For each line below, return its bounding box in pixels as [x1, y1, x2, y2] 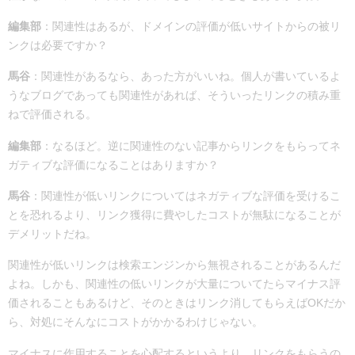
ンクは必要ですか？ [8, 38, 108, 52]
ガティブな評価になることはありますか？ [8, 158, 219, 171]
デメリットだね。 [8, 227, 97, 241]
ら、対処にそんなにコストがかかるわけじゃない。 [8, 315, 263, 329]
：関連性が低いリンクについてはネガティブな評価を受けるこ [30, 189, 341, 203]
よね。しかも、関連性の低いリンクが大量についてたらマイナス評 [8, 277, 341, 291]
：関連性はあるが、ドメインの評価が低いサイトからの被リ [41, 19, 341, 32]
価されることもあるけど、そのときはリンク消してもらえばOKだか [8, 296, 345, 310]
